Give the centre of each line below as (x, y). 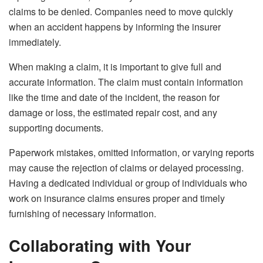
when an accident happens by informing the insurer (115, 27)
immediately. (35, 42)
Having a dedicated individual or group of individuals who (128, 183)
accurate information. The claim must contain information (126, 82)
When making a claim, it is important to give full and (115, 67)
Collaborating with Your (100, 245)
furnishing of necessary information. (82, 214)
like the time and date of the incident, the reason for (114, 97)
